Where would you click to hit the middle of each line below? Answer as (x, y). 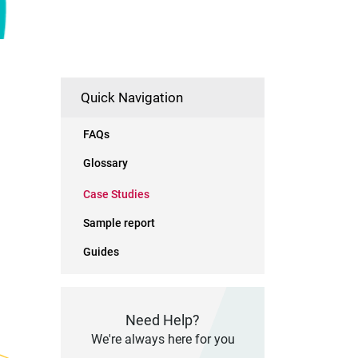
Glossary (105, 163)
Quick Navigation (132, 97)
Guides (101, 252)
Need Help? (163, 320)
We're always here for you (163, 339)
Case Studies (116, 194)
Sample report (119, 223)
